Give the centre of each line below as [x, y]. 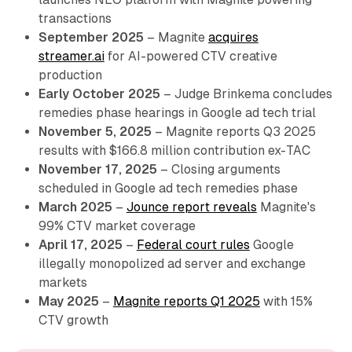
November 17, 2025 [97, 169]
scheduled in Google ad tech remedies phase [168, 188]
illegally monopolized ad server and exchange [172, 263]
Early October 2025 [99, 93]
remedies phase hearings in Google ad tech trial [177, 112]
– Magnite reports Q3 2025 [233, 131]
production [70, 75]
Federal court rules [193, 244]
